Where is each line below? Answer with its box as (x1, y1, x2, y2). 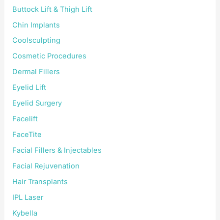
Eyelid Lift (12, 83, 47, 92)
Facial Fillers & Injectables (12, 146, 102, 155)
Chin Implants (12, 20, 60, 29)
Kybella (12, 208, 38, 218)
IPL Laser (12, 192, 44, 202)
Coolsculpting (12, 36, 61, 45)
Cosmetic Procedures (12, 52, 87, 61)
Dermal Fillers (12, 67, 60, 77)
